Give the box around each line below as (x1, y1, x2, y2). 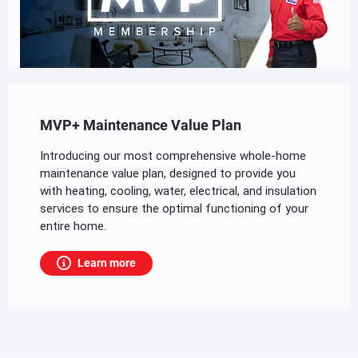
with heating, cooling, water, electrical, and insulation (40, 183, 316, 198)
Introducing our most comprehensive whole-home (40, 148, 306, 163)
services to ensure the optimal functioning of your (40, 201, 308, 216)
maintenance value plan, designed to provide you (40, 165, 296, 181)
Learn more (78, 256, 136, 269)
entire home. (40, 218, 106, 233)
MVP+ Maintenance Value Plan (40, 117, 241, 134)
